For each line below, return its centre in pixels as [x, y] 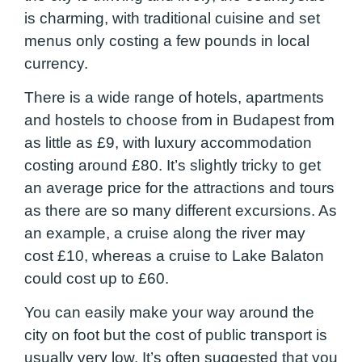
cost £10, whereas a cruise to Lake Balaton [174, 255]
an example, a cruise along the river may [165, 233]
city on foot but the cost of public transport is [176, 335]
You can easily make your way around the [169, 313]
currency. [58, 63]
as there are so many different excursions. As [181, 210]
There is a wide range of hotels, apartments [174, 97]
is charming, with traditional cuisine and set [172, 18]
